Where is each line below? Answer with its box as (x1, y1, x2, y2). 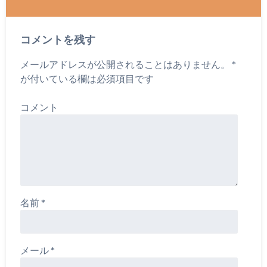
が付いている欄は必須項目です (20, 73, 154, 85)
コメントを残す (20, 33, 95, 46)
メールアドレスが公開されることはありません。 (20, 58, 230, 70)
